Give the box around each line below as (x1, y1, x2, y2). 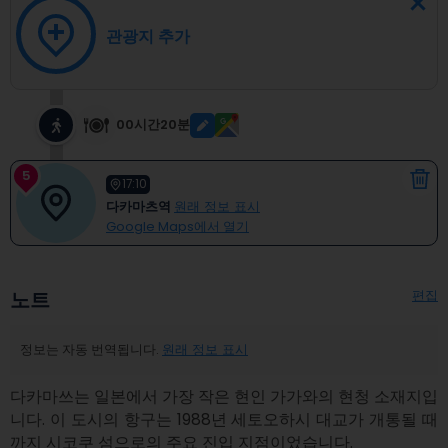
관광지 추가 (106, 25, 190, 48)
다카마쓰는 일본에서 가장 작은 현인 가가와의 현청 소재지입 (10, 386, 438, 407)
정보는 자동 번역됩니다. (20, 340, 159, 359)
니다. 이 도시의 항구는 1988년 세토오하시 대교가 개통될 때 (10, 409, 438, 430)
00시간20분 (116, 115, 190, 134)
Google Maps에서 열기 (106, 216, 249, 236)
